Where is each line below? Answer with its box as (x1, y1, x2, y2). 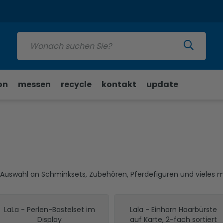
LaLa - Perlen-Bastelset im (4, 205, 96, 215)
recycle (61, 79, 92, 90)
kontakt (102, 79, 136, 90)
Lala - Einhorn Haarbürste (129, 205, 217, 215)
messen (18, 79, 51, 90)
